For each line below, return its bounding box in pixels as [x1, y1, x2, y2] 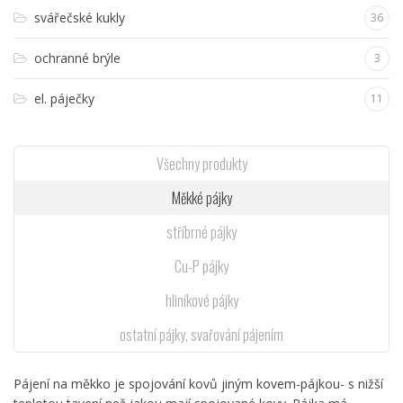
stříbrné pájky [166, 221, 237, 244]
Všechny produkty [156, 153, 247, 175]
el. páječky [34, 90, 94, 108]
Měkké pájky [171, 187, 232, 210]
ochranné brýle [34, 49, 121, 67]
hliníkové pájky [165, 290, 238, 312]
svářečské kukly [34, 9, 125, 27]
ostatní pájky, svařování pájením [120, 324, 283, 346]
